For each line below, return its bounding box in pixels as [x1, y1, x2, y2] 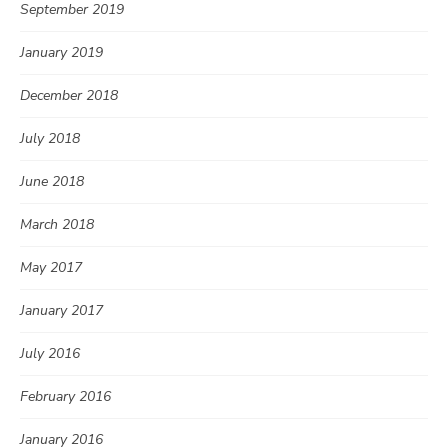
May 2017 [20, 258, 82, 278]
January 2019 [20, 43, 103, 63]
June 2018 [20, 172, 84, 192]
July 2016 [20, 344, 80, 364]
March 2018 [20, 215, 94, 235]
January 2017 [20, 301, 103, 321]
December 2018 [20, 86, 118, 106]
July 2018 [20, 129, 80, 149]
